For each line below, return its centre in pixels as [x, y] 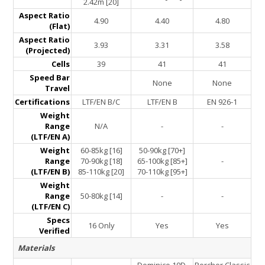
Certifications [43, 102]
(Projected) [48, 51]
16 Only [101, 226]
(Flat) [60, 26]
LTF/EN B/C [101, 102]
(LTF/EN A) [51, 137]
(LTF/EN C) [51, 207]
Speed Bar [50, 78]
